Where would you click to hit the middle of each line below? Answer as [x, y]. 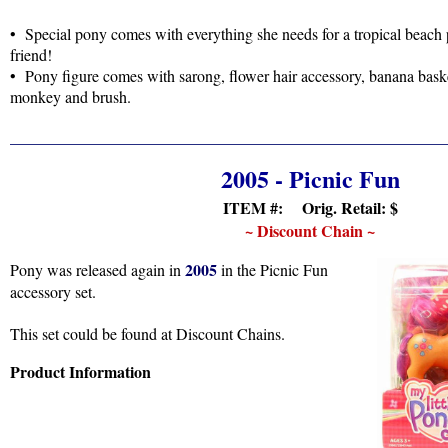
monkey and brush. [70, 96]
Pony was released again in [97, 269]
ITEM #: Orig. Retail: [306, 207]
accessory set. [53, 291]
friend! [31, 54]
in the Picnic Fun [272, 269]
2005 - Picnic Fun [310, 178]
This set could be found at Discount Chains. [147, 333]
